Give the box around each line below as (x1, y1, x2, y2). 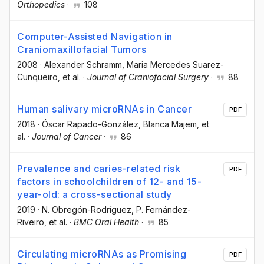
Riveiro (17, 217, 44, 227)
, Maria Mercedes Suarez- (122, 59, 224, 70)
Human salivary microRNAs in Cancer (17, 103, 192, 115)
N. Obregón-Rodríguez (42, 204, 131, 215)
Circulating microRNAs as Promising (17, 248, 186, 260)
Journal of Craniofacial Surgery (87, 71, 209, 82)
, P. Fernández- (131, 204, 191, 215)
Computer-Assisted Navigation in (17, 30, 173, 42)
